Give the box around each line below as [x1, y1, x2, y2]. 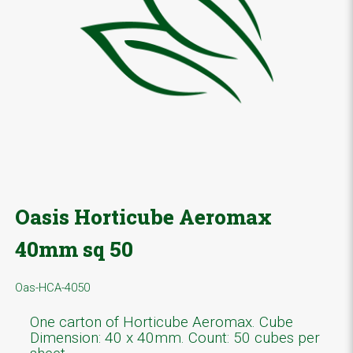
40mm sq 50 [15, 235, 133, 262]
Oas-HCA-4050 [15, 280, 90, 295]
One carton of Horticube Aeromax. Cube [30, 313, 293, 332]
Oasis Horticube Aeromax [15, 203, 272, 230]
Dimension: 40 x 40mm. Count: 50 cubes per [30, 329, 320, 347]
